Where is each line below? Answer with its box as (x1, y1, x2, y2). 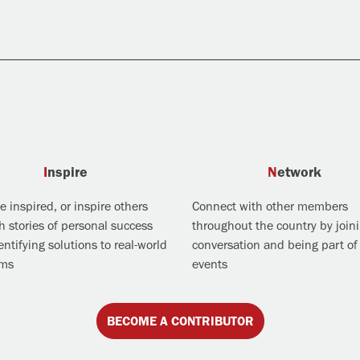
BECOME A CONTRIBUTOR (106, 313, 254, 329)
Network (277, 163, 321, 181)
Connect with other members (192, 198, 348, 214)
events (192, 256, 227, 272)
